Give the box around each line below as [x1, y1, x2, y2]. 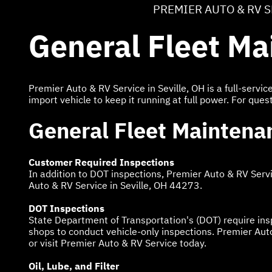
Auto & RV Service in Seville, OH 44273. [29, 178, 202, 191]
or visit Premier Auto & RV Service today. [29, 236, 206, 249]
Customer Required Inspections [29, 155, 174, 168]
